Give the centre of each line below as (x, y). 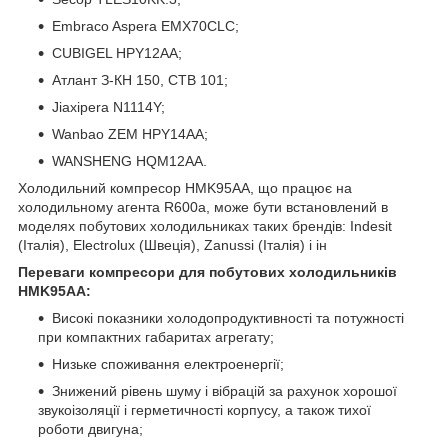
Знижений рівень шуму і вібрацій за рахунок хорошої (224, 391)
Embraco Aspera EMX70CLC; (145, 26)
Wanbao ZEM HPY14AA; (130, 134)
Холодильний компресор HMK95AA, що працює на (185, 188)
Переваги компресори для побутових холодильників (207, 272)
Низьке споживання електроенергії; (168, 364)
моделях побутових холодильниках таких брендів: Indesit (205, 226)
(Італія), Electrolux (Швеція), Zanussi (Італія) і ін (172, 245)
